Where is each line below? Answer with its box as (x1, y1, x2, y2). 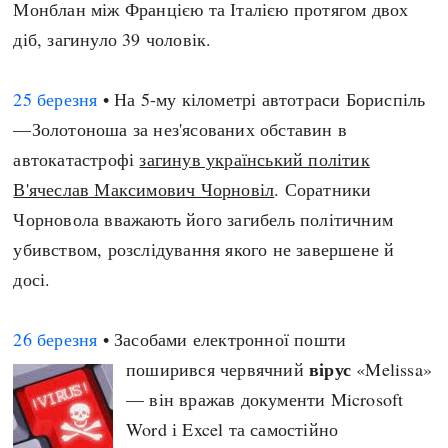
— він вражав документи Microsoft (126, 387, 404, 411)
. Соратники (274, 177, 372, 201)
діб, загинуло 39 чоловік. (13, 27, 212, 51)
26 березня (13, 327, 98, 351)
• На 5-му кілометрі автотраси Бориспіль (97, 87, 426, 111)
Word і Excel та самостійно (126, 417, 339, 441)
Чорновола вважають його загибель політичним (13, 207, 394, 231)
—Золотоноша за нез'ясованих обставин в (13, 117, 348, 141)
